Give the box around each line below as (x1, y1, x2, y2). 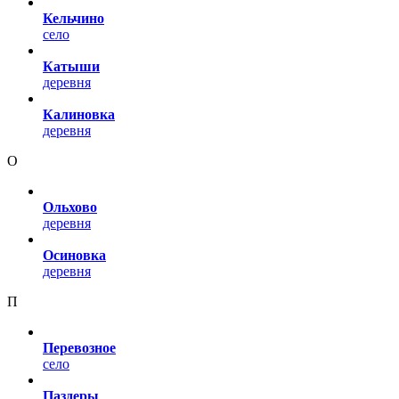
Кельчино (43, 10, 104, 26)
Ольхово (43, 199, 97, 215)
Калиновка (43, 106, 115, 122)
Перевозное (43, 339, 116, 355)
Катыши (43, 58, 100, 74)
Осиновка (43, 247, 106, 263)
